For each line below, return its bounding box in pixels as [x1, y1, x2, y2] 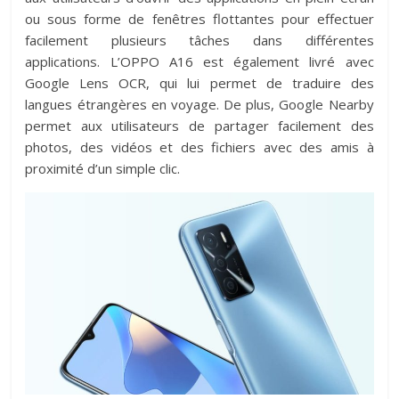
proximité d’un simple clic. [25, 159, 181, 177]
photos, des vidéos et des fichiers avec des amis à [25, 137, 374, 156]
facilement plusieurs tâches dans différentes [25, 30, 374, 49]
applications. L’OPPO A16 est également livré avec [25, 52, 374, 70]
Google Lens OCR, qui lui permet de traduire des [25, 73, 374, 92]
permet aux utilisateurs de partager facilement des [25, 116, 374, 134]
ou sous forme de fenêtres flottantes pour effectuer [25, 9, 374, 28]
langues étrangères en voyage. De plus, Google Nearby [25, 94, 374, 113]
